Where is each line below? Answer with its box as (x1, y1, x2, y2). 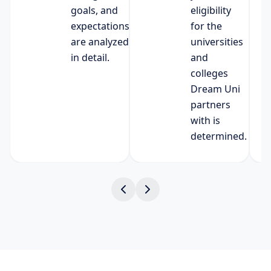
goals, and (71, 3, 118, 17)
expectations (71, 19, 129, 33)
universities (191, 34, 243, 48)
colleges (191, 66, 228, 80)
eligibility (191, 3, 231, 17)
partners (191, 97, 230, 111)
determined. (191, 129, 247, 143)
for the (191, 19, 222, 33)
